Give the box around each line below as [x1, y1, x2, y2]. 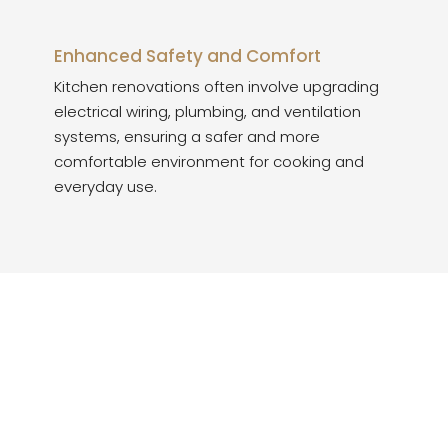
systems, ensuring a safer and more [54, 126, 320, 147]
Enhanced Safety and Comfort [54, 44, 321, 68]
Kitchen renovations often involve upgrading [54, 76, 379, 97]
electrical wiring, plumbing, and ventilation [54, 101, 361, 122]
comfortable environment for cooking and [54, 151, 364, 172]
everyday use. [54, 176, 157, 197]
